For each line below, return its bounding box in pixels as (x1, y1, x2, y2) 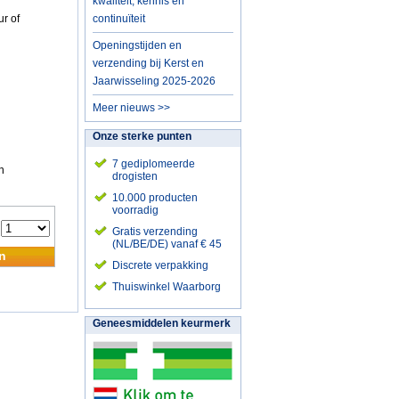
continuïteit (93, 12, 145, 25)
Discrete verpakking (112, 259, 208, 272)
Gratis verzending (112, 225, 198, 238)
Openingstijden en (93, 39, 182, 52)
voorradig (112, 204, 159, 216)
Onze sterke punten (93, 130, 191, 142)
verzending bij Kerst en (93, 57, 204, 69)
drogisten (112, 170, 158, 183)
